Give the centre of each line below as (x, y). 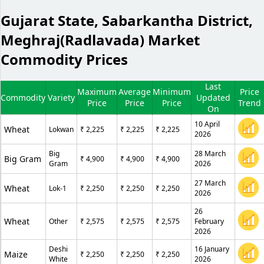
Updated (213, 98)
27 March (210, 183)
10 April (207, 124)
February (209, 222)
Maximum (97, 92)
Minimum (172, 92)
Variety (61, 98)
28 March (210, 154)
